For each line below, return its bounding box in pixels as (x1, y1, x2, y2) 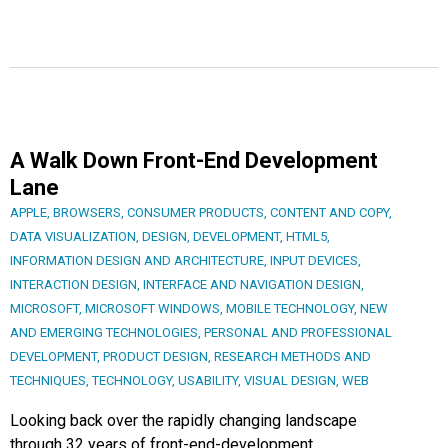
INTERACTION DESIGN (10, 276, 137, 292)
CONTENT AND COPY (270, 204, 389, 220)
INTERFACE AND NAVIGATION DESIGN (143, 276, 361, 292)
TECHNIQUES (10, 372, 86, 388)
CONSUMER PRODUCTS (127, 204, 264, 220)
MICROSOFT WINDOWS (85, 300, 220, 316)
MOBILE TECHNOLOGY (226, 300, 354, 316)
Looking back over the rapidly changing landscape (10, 410, 357, 430)
